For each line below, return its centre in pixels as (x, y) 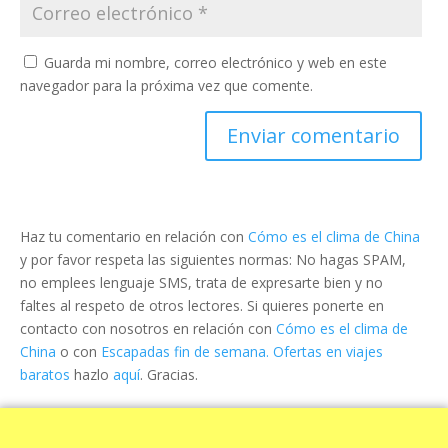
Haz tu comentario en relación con (134, 237)
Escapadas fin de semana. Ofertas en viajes (242, 352)
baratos (45, 375)
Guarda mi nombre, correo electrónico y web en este (215, 63)
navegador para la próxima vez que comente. (166, 86)
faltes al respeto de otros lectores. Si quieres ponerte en (202, 306)
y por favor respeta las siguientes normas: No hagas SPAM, (213, 260)
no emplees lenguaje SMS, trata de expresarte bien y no (201, 283)
